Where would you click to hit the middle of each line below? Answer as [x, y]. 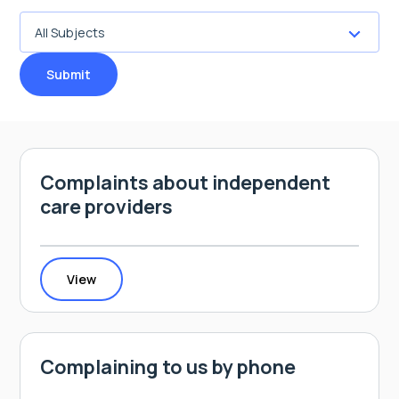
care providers [106, 206]
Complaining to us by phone [168, 366]
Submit [69, 74]
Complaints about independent [185, 182]
